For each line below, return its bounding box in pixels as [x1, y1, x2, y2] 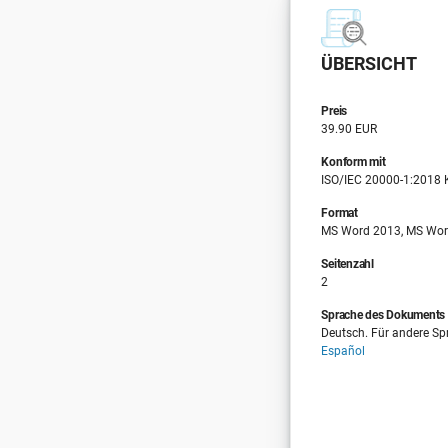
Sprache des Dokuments [321, 307, 446, 322]
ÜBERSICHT [321, 52, 418, 74]
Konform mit [321, 154, 386, 169]
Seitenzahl [321, 256, 374, 271]
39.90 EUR [321, 121, 378, 136]
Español [321, 343, 366, 358]
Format [321, 205, 358, 220]
